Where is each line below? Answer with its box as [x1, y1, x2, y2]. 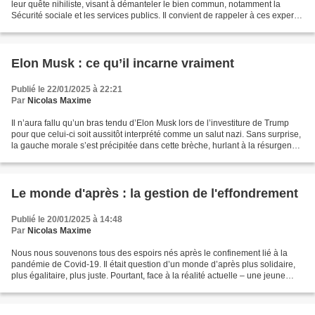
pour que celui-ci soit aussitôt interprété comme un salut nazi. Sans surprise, [11, 129, 301, 139]
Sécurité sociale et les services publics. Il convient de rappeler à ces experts [11, 11, 300, 20]
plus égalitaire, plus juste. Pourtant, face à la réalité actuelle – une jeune [11, 271, 285, 281]
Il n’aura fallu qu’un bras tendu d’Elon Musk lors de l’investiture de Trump [11, 118, 289, 128]
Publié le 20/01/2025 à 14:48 [11, 214, 122, 224]
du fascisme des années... [11, 152, 110, 162]
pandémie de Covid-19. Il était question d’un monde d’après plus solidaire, [11, 259, 295, 269]
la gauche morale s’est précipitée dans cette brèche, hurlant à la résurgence [11, 141, 301, 150]
